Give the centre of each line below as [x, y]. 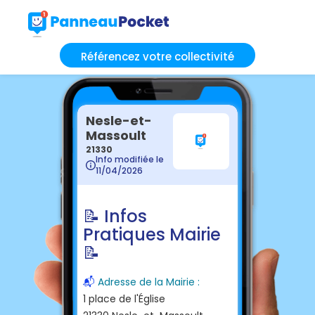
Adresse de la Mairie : [149, 282]
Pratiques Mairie [152, 234]
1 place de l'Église [124, 298]
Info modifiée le [130, 159]
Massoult [116, 135]
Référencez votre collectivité [157, 56]
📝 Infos [115, 216]
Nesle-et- [119, 120]
